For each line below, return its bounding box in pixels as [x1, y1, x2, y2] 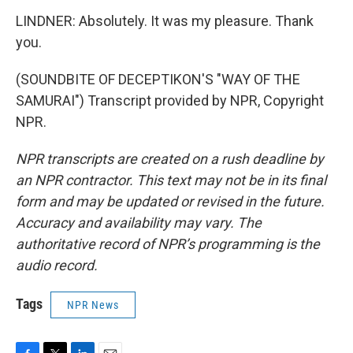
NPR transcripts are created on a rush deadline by [16, 150, 324, 167]
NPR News [67, 299, 119, 311]
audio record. [16, 257, 98, 273]
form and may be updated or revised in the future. [16, 193, 325, 210]
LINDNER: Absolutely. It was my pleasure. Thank [16, 13, 314, 29]
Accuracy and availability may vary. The [16, 214, 262, 231]
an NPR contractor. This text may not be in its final [16, 172, 326, 188]
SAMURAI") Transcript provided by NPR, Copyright [16, 92, 324, 109]
